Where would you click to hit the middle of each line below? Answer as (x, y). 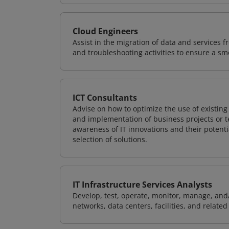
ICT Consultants (105, 98)
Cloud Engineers (105, 31)
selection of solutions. (110, 139)
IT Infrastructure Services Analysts (142, 185)
